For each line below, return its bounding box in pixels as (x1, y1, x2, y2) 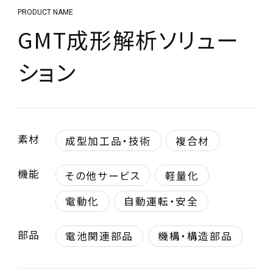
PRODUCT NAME (17, 7, 73, 16)
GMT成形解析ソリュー (17, 23, 239, 55)
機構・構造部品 (158, 229, 233, 244)
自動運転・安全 (124, 194, 199, 209)
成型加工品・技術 (65, 133, 152, 148)
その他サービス (65, 168, 141, 183)
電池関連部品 (65, 229, 133, 244)
